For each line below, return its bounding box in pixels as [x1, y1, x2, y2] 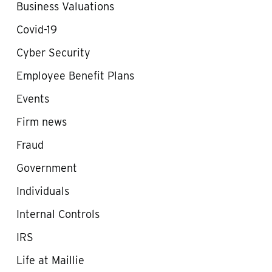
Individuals [16, 185, 69, 197]
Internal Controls [16, 208, 100, 220]
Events [16, 92, 49, 105]
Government [16, 161, 77, 174]
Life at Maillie [16, 254, 84, 267]
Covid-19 [16, 23, 57, 36]
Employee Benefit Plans [16, 69, 134, 82]
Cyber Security [16, 46, 90, 59]
